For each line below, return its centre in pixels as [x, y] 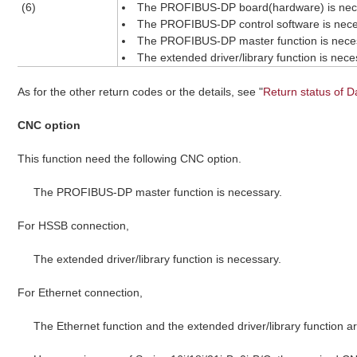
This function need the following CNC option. [130, 158]
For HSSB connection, [74, 225]
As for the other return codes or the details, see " [141, 91]
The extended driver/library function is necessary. [158, 259]
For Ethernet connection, [80, 292]
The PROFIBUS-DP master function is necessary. [158, 192]
